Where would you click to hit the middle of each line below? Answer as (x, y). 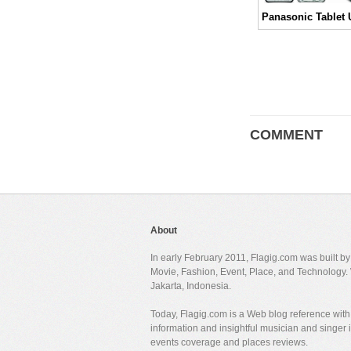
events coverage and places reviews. (229, 342)
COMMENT (286, 134)
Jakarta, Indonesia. (191, 286)
